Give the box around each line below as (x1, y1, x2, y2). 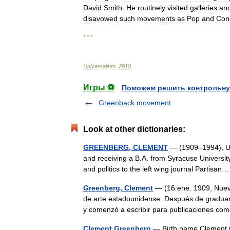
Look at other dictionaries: (83, 125, 185, 133)
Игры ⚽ (83, 83, 114, 92)
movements (137, 14, 175, 23)
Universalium (83, 63, 116, 69)
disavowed (83, 14, 118, 23)
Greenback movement (99, 99, 171, 107)
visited (167, 4, 188, 12)
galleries (190, 4, 217, 12)
